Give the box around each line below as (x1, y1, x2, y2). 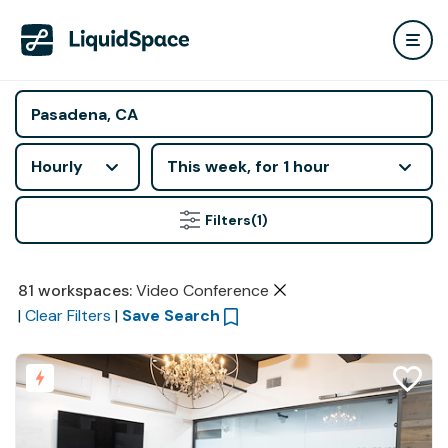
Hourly (31, 156, 83, 177)
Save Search (121, 305, 220, 326)
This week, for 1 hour (167, 156, 330, 177)
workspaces (37, 280, 129, 301)
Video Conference (135, 280, 269, 301)
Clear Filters (24, 305, 111, 326)
